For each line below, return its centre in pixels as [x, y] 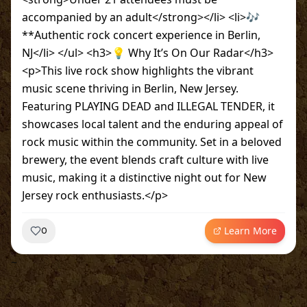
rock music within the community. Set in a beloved [152, 142]
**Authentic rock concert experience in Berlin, [141, 35]
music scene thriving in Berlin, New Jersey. [130, 88]
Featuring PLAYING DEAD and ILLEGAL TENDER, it [148, 106]
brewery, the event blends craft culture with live [145, 160]
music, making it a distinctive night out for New [144, 177]
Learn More [250, 231]
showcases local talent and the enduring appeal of [152, 124]
